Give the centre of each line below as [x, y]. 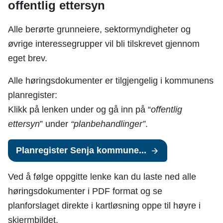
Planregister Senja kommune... [81, 151]
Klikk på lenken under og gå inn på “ [79, 110]
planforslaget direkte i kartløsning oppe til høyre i [104, 206]
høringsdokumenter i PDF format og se [85, 191]
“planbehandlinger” [108, 124]
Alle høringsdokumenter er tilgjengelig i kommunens [111, 81]
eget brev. [29, 58]
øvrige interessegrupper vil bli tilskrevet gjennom [104, 44]
